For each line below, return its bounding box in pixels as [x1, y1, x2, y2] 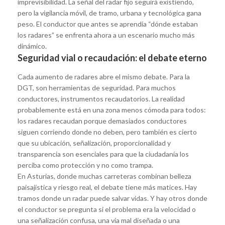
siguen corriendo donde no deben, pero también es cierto [18, 127, 197, 136]
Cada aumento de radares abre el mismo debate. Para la [18, 72, 190, 81]
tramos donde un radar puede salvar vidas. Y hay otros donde [18, 193, 207, 202]
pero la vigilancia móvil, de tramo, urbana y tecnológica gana [18, 8, 201, 17]
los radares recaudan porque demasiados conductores [18, 116, 187, 125]
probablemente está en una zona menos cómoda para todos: [18, 105, 206, 114]
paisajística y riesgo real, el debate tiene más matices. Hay [18, 182, 197, 191]
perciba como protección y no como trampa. [18, 160, 153, 169]
